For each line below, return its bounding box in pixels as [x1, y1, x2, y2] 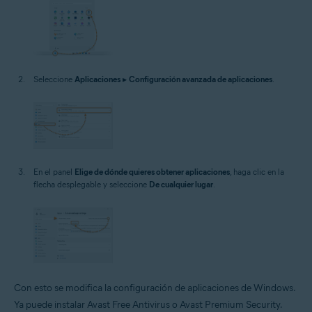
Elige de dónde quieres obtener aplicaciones [75, 166, 230, 178]
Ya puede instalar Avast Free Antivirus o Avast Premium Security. [14, 298, 283, 311]
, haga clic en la [230, 166, 284, 178]
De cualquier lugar [149, 179, 213, 190]
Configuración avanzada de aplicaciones [129, 74, 272, 85]
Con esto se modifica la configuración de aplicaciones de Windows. [14, 281, 295, 294]
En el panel [33, 166, 75, 178]
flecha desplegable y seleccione [33, 179, 149, 190]
